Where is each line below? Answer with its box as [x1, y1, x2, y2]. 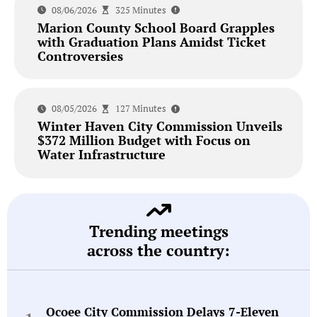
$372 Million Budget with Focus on [37, 132, 250, 149]
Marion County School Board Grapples [37, 18, 275, 36]
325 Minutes [115, 3, 166, 16]
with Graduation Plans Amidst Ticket [37, 33, 266, 50]
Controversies [37, 47, 123, 64]
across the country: [87, 239, 230, 260]
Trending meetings [88, 220, 229, 241]
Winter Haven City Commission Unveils [37, 117, 282, 135]
